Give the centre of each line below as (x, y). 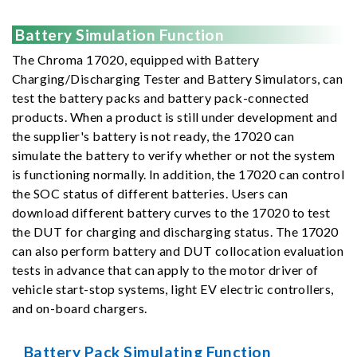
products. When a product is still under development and (175, 117)
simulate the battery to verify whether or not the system (174, 155)
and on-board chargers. (80, 308)
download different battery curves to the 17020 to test (171, 212)
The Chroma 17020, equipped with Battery (136, 59)
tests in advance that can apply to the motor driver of (165, 270)
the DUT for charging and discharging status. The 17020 (175, 231)
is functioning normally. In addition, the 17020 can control (178, 174)
